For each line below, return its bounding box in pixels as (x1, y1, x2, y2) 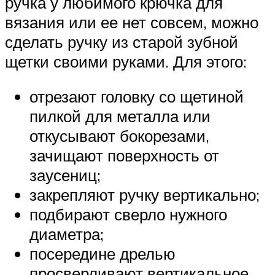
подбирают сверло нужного (29, 204, 227, 225)
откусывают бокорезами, (29, 126, 209, 146)
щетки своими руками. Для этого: (5, 51, 247, 71)
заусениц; (29, 165, 101, 185)
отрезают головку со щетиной (29, 87, 244, 107)
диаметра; (29, 224, 104, 244)
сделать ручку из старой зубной (5, 31, 238, 52)
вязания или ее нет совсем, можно (5, 12, 258, 32)
